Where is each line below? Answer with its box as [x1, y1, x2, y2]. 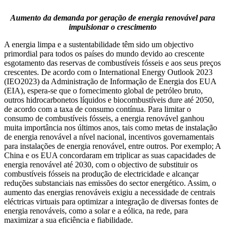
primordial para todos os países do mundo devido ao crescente [4, 49, 204, 58]
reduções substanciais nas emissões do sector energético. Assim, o [4, 178, 216, 187]
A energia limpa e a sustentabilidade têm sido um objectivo [4, 40, 194, 49]
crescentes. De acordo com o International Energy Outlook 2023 [4, 67, 213, 76]
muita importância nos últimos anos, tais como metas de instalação [4, 123, 217, 132]
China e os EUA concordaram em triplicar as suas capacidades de [4, 150, 216, 160]
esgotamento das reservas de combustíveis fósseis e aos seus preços [4, 58, 221, 67]
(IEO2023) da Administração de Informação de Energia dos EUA [4, 76, 216, 86]
